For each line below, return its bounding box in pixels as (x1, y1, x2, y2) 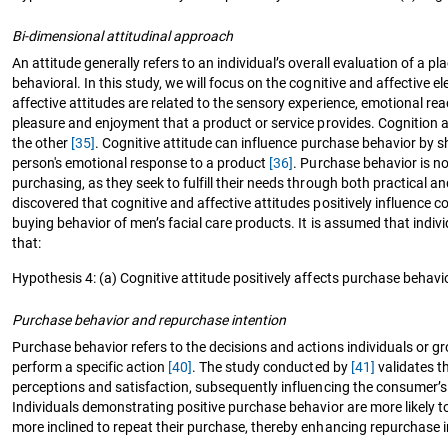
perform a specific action (12, 358, 169, 375)
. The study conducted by (192, 358, 351, 375)
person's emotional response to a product (12, 154, 270, 171)
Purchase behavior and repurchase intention (12, 311, 287, 328)
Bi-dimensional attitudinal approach (12, 27, 234, 44)
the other (12, 134, 72, 151)
